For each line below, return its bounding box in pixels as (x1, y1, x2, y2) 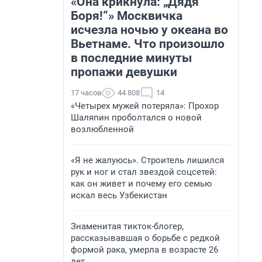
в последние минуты (71, 51, 192, 65)
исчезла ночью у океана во (71, 23, 228, 37)
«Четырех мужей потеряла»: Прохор (71, 101, 219, 111)
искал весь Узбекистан (71, 190, 167, 201)
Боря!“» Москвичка (71, 9, 182, 23)
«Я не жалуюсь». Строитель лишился (71, 155, 224, 166)
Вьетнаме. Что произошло (71, 37, 225, 51)
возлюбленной (71, 124, 134, 135)
